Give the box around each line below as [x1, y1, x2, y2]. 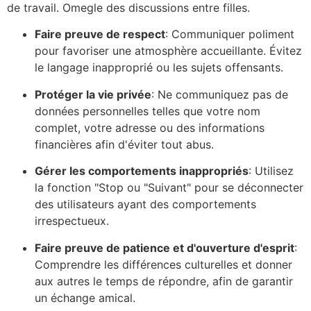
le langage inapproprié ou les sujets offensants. [35, 60, 283, 75]
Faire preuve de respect [35, 27, 165, 42]
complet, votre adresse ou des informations [35, 120, 264, 135]
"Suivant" [144, 180, 191, 195]
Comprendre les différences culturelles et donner [35, 257, 292, 271]
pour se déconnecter [191, 180, 303, 195]
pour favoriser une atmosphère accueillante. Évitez [35, 44, 302, 58]
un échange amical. [35, 290, 135, 305]
